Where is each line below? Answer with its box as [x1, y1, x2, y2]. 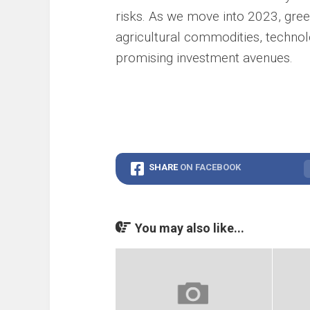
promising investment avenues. [116, 50, 293, 66]
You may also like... [135, 221, 244, 235]
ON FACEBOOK [180, 162, 241, 172]
